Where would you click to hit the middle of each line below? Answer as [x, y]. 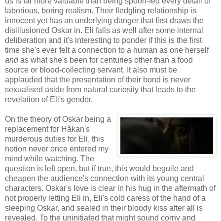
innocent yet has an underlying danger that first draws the [104, 20]
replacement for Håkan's [47, 129]
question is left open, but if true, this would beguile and [99, 168]
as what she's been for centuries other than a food [106, 60]
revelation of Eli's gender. [49, 99]
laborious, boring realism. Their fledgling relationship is [101, 10]
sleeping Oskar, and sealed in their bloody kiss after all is [104, 208]
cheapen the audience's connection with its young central [105, 178]
